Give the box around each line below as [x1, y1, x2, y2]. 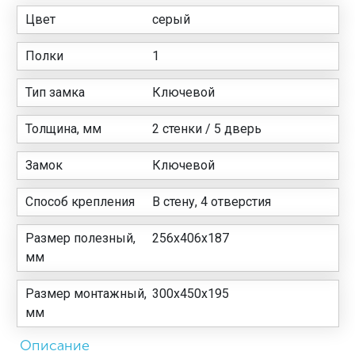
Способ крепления [25, 193, 135, 209]
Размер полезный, [25, 230, 136, 246]
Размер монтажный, [25, 285, 147, 301]
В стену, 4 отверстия [152, 193, 272, 209]
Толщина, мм [25, 120, 101, 136]
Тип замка [25, 84, 85, 100]
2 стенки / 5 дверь [152, 120, 262, 136]
